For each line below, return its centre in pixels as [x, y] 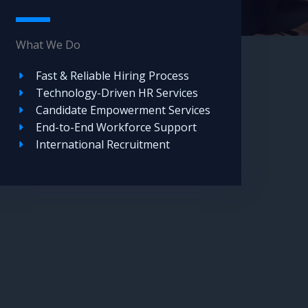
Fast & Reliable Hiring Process [112, 75]
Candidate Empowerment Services [123, 110]
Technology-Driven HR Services [117, 92]
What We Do [48, 44]
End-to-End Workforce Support [116, 127]
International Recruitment [102, 144]
